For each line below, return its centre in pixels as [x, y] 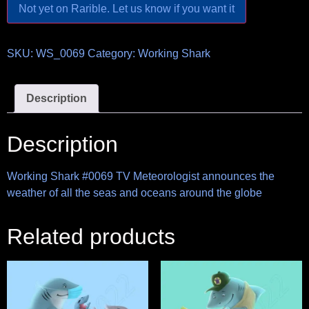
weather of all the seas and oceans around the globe [134, 192]
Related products [91, 236]
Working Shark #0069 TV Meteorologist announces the [141, 176]
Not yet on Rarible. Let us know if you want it [127, 8]
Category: [113, 53]
